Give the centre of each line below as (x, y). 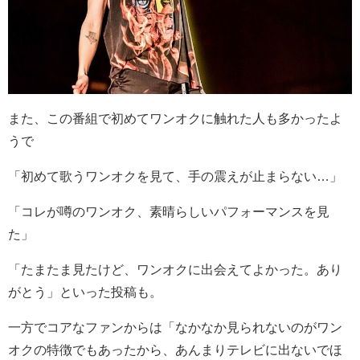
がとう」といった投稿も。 (85, 292)
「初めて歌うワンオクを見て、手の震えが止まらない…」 (175, 176)
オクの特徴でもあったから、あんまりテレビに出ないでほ (175, 350)
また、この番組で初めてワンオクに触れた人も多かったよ (175, 119)
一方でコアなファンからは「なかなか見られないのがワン (175, 327)
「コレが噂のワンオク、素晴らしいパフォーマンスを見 (169, 212)
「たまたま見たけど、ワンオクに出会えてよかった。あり (175, 270)
